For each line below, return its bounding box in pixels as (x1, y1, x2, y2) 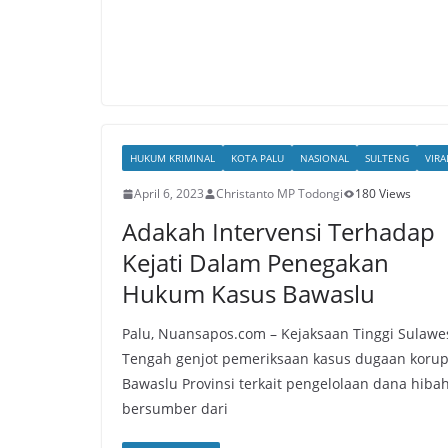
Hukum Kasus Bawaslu (122, 277, 375, 310)
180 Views (355, 185, 411, 202)
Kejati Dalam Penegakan (122, 246, 389, 279)
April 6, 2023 (134, 185, 204, 202)
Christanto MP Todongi (216, 185, 343, 202)
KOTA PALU (231, 151, 284, 165)
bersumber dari (122, 399, 228, 418)
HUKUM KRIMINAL (130, 151, 215, 165)
